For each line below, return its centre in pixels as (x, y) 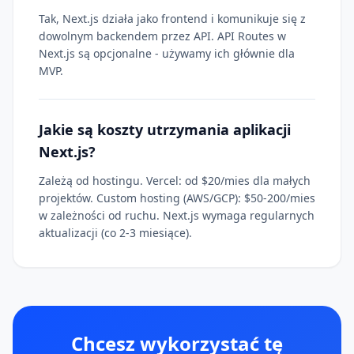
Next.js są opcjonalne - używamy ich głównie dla (167, 53)
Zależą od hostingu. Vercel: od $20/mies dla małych (175, 180)
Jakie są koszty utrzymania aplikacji (165, 129)
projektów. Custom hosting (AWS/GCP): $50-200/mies (177, 198)
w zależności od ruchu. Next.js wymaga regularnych (177, 215)
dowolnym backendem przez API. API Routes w (162, 36)
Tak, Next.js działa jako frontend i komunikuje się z (172, 18)
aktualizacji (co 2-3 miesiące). (115, 232)
